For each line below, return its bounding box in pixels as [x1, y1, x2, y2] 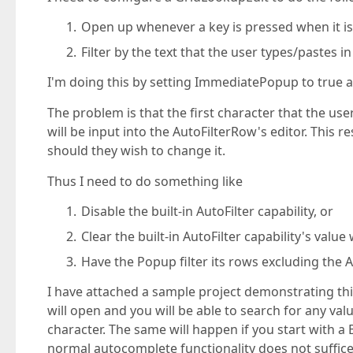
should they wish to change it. [47, 142, 225, 159]
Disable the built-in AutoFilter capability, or [81, 203, 334, 220]
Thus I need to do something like [47, 173, 243, 190]
